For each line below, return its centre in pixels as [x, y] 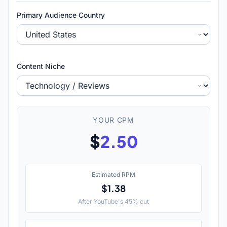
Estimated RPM [113, 175]
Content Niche [41, 66]
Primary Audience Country [61, 15]
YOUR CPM [113, 120]
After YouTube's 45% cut [113, 201]
